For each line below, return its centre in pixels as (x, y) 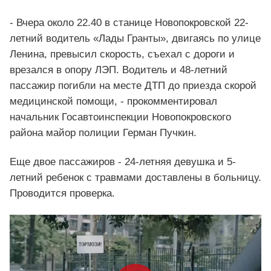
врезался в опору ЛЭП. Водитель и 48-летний (119, 70)
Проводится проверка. (62, 194)
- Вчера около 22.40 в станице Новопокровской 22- (129, 23)
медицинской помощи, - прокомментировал (113, 102)
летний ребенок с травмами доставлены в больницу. (135, 178)
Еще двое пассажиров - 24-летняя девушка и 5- (123, 162)
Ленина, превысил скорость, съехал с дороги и (122, 54)
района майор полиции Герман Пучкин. (103, 133)
